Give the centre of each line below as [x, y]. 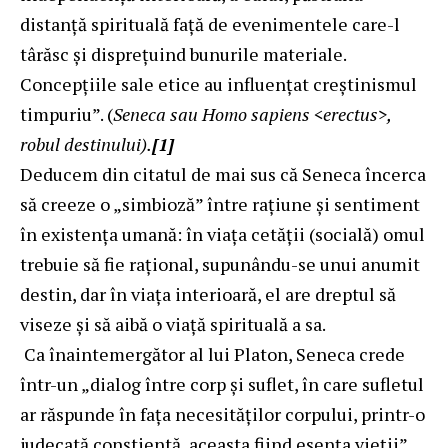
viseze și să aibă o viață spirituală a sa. [174, 323]
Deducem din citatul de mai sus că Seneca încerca [223, 173]
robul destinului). [86, 143]
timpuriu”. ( [66, 113]
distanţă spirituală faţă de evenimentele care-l [210, 23]
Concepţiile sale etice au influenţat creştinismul [218, 83]
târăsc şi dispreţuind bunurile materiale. [183, 53]
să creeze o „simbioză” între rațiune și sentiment [220, 203]
